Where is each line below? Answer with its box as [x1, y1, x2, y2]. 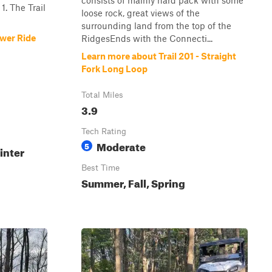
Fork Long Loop [81, 63, 148, 74]
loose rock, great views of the [81, 7, 200, 18]
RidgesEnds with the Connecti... [81, 33, 212, 44]
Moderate [97, 137, 146, 154]
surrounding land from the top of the [81, 20, 231, 31]
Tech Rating [81, 126, 126, 136]
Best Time [81, 163, 120, 172]
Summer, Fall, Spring [81, 174, 185, 190]
